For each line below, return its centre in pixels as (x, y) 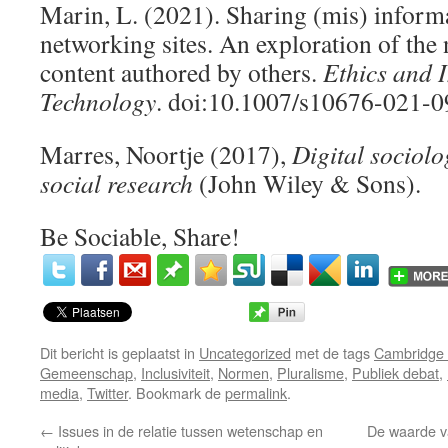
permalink (256, 392)
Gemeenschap (86, 372)
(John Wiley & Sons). (307, 183)
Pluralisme (310, 372)
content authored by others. (181, 72)
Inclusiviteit (175, 372)
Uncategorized (245, 352)
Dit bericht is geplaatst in (119, 352)
